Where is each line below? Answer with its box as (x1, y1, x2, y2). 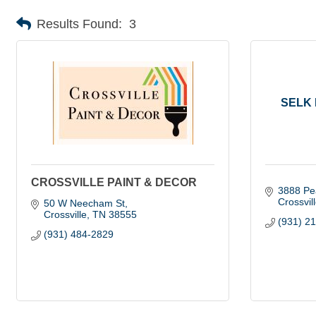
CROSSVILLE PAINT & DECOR (31, 176, 197, 188)
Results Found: (37, 16, 122, 31)
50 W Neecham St (43, 197, 125, 209)
